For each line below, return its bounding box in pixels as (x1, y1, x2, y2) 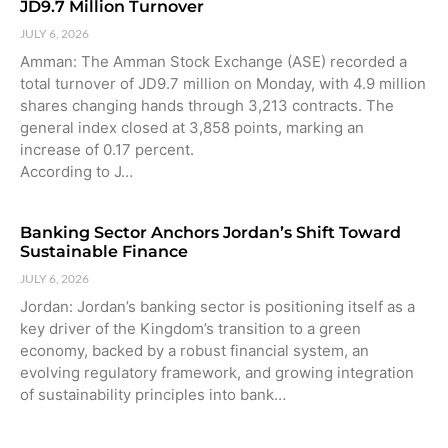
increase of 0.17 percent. (20, 139, 194, 159)
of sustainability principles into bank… (20, 384, 286, 404)
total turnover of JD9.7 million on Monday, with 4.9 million (20, 73, 426, 93)
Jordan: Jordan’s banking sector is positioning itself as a (20, 296, 415, 316)
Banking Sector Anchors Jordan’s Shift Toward (20, 222, 401, 242)
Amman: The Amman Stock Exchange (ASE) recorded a (20, 51, 407, 71)
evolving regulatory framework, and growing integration (20, 362, 414, 382)
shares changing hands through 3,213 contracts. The (20, 95, 394, 115)
